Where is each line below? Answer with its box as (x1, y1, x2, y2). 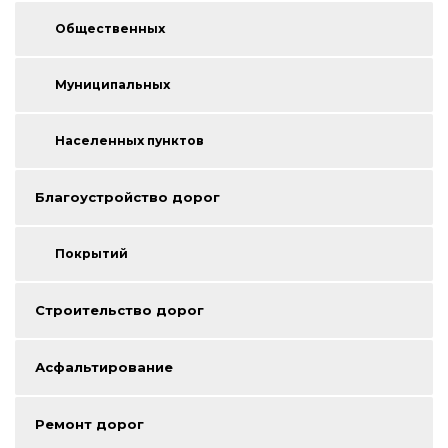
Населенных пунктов (55, 133, 204, 149)
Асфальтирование (35, 359, 173, 376)
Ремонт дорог (35, 416, 144, 433)
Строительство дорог (35, 302, 204, 319)
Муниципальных (55, 77, 170, 93)
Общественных (55, 21, 165, 37)
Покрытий (55, 246, 128, 262)
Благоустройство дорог (35, 189, 220, 206)
